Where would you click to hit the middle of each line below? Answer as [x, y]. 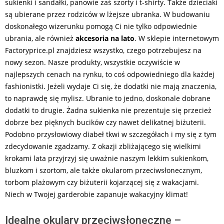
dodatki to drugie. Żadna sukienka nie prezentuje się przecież [108, 110]
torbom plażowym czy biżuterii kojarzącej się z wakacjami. [102, 182]
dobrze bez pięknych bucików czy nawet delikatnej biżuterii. [105, 122]
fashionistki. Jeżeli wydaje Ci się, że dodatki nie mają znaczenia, [111, 86]
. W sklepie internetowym [177, 38]
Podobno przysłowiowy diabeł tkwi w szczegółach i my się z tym [111, 134]
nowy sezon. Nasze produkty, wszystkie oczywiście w [92, 62]
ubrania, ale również [40, 38]
